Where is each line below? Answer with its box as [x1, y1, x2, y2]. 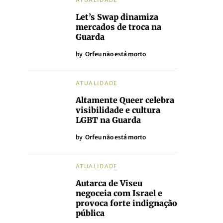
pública [76, 208, 105, 218]
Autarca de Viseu [76, 178, 142, 188]
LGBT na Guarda [76, 115, 141, 125]
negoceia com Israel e [76, 188, 162, 198]
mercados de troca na [76, 22, 161, 32]
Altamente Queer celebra [76, 95, 174, 105]
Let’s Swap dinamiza [76, 12, 158, 22]
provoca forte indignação [76, 198, 177, 208]
